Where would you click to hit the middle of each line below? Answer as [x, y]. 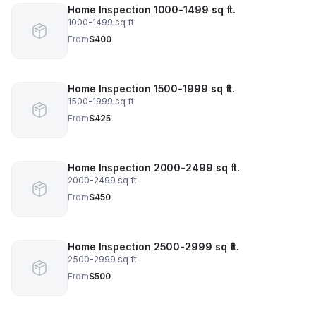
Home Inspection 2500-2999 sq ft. [154, 247]
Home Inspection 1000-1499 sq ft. [152, 10]
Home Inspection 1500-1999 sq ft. [152, 89]
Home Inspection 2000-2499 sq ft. [154, 168]
